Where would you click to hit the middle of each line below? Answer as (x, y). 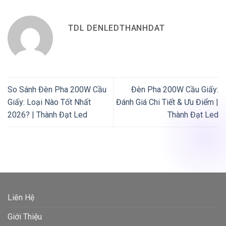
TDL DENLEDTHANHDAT (117, 28)
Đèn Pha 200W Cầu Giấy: (175, 90)
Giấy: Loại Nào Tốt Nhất (49, 102)
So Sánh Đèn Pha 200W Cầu (57, 90)
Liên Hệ (21, 198)
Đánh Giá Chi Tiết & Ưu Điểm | (167, 102)
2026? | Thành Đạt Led (47, 115)
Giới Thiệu (25, 217)
